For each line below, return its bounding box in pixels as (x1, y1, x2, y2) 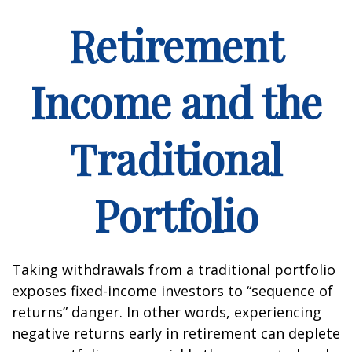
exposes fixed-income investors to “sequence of (12, 281, 333, 300)
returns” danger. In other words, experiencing (12, 302, 321, 321)
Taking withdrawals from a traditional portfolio (12, 260, 335, 279)
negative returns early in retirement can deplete (12, 324, 340, 343)
